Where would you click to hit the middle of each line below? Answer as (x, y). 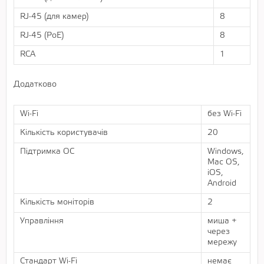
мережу (222, 242)
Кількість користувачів (64, 133)
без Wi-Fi (225, 114)
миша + (222, 221)
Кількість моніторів (57, 202)
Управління (42, 221)
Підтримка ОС (47, 151)
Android (222, 183)
